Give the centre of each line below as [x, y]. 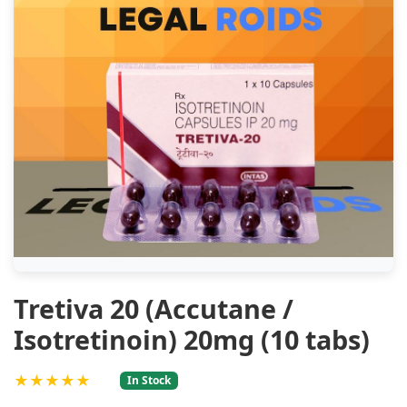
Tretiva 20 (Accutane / [154, 308]
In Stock [149, 380]
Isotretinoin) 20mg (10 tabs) [192, 339]
